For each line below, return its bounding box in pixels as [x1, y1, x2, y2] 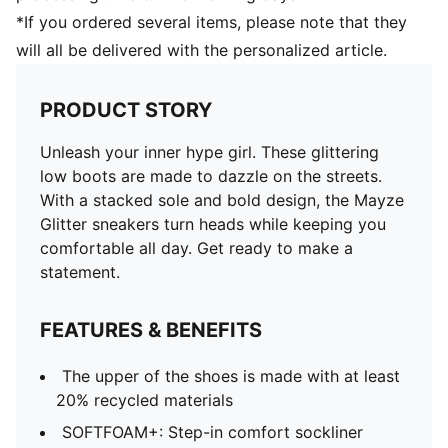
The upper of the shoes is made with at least [62, 366, 400, 386]
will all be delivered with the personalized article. [16, 40, 387, 60]
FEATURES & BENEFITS [40, 318, 262, 342]
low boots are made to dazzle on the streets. [40, 166, 382, 186]
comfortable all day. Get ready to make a [40, 238, 353, 258]
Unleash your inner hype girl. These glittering [40, 142, 379, 162]
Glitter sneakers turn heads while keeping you [40, 214, 386, 234]
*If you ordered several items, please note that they [16, 12, 407, 32]
